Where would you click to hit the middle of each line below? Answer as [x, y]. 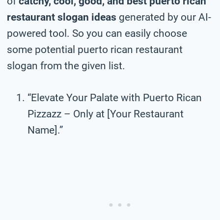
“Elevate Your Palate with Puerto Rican [115, 97]
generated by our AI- [164, 17]
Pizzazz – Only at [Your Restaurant [106, 114]
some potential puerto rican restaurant [95, 49]
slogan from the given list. [66, 66]
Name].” [45, 130]
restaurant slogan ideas [62, 17]
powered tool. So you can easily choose [97, 33]
